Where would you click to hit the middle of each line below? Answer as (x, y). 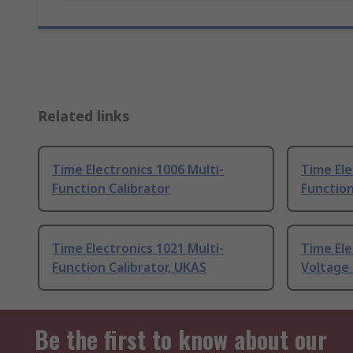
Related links (84, 116)
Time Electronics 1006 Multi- (138, 170)
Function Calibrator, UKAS (129, 268)
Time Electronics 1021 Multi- (138, 249)
